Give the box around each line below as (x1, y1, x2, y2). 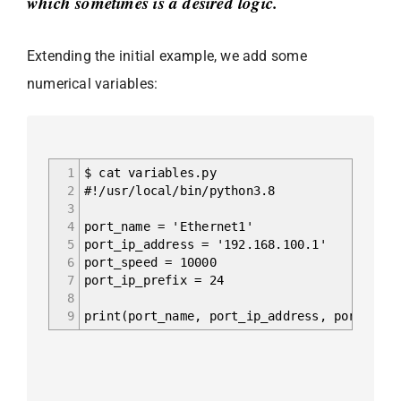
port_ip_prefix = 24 (84, 272, 224, 287)
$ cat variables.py (84, 165, 217, 180)
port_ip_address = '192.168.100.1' (84, 236, 327, 252)
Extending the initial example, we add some (27, 47, 307, 64)
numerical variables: (27, 74, 162, 92)
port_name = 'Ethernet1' (84, 218, 253, 234)
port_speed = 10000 (84, 254, 217, 269)
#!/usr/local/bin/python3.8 (84, 183, 276, 198)
